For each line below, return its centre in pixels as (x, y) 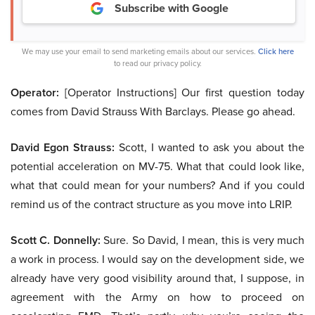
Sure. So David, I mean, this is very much (202, 240)
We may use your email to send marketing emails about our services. (140, 52)
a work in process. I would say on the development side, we (157, 259)
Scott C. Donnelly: (56, 240)
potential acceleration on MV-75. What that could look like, (157, 167)
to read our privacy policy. (157, 64)
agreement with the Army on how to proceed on (157, 297)
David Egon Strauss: (63, 148)
